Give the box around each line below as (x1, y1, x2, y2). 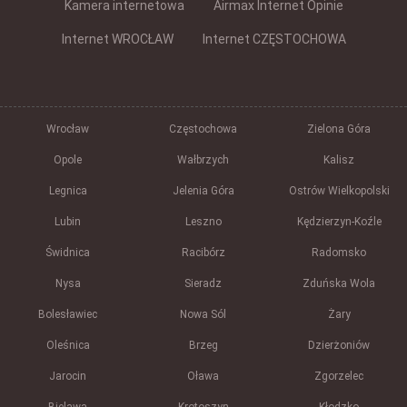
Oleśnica (45, 339, 90, 352)
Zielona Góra (307, 123, 372, 136)
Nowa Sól (180, 308, 227, 322)
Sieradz (184, 277, 223, 291)
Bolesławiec (38, 308, 98, 322)
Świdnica (45, 246, 91, 260)
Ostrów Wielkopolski (288, 184, 390, 198)
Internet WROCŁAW (61, 32, 174, 47)
